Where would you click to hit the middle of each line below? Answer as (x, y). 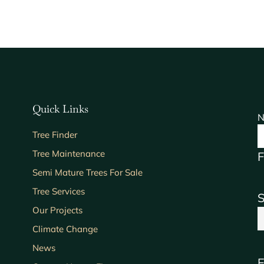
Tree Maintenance (69, 154)
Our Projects (58, 210)
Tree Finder (55, 135)
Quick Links (61, 109)
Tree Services (59, 192)
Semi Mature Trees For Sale (88, 173)
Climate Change (65, 229)
